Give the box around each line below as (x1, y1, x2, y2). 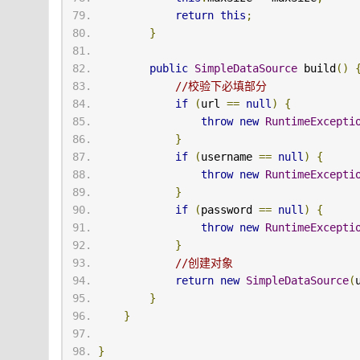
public (149, 62, 188, 76)
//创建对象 (174, 256, 233, 270)
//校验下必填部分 (174, 80, 267, 93)
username (200, 150, 259, 164)
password (200, 203, 259, 217)
